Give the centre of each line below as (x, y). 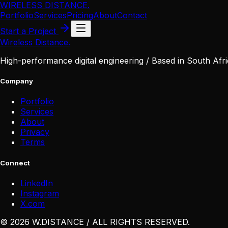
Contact (132, 15)
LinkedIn (37, 183)
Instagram (40, 193)
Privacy (35, 132)
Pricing (80, 15)
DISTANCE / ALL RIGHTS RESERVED (115, 222)
